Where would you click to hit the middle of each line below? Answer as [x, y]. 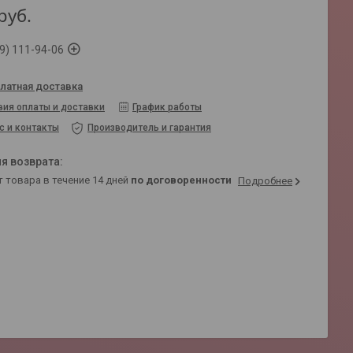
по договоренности [181, 180]
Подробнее [265, 180]
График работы [167, 107]
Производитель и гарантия [149, 128]
